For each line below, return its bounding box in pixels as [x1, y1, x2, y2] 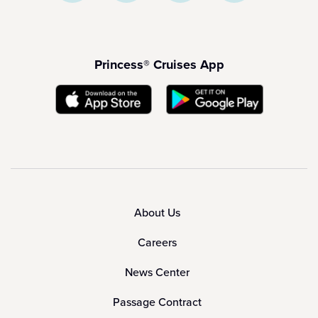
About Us [134, 204, 180, 221]
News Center [125, 264, 190, 281]
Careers [138, 234, 177, 251]
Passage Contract [113, 294, 202, 311]
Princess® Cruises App [94, 55, 224, 75]
